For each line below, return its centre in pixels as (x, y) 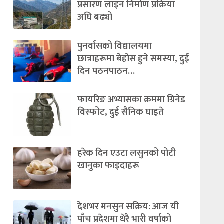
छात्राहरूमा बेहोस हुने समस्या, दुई (133, 58)
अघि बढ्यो (95, 17)
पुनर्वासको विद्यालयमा (114, 46)
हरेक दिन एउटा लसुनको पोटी (126, 153)
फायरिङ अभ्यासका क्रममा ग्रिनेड (131, 99)
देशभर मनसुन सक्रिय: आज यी (128, 206)
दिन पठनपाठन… (106, 71)
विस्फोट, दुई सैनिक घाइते (120, 112)
